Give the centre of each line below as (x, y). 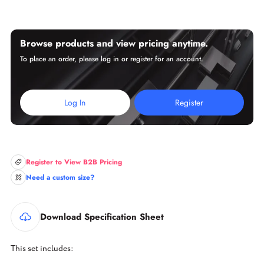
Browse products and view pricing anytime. (114, 43)
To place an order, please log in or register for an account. (112, 59)
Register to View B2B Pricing (74, 162)
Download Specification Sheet (102, 217)
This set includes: (42, 249)
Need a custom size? (60, 177)
